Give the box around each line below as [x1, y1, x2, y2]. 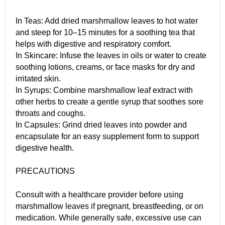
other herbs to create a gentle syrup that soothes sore [16, 97, 203, 106]
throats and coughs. [16, 108, 85, 118]
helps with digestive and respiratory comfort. [16, 39, 171, 48]
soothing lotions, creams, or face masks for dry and [16, 62, 195, 71]
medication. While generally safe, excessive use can [16, 213, 201, 222]
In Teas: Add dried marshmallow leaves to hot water [16, 16, 198, 25]
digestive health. [16, 143, 74, 152]
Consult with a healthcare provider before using [16, 190, 183, 199]
